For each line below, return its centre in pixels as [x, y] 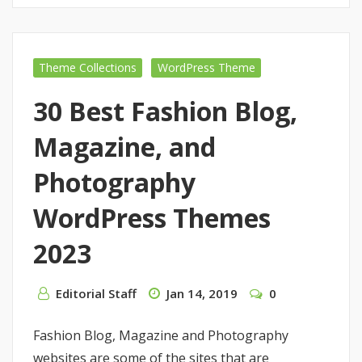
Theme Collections [88, 67]
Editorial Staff [96, 293]
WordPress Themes [152, 217]
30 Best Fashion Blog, [165, 111]
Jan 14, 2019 [202, 293]
